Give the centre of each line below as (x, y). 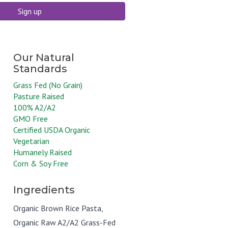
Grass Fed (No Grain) (48, 85)
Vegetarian (31, 141)
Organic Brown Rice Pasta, (58, 208)
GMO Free (31, 119)
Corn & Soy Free (41, 163)
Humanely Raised (42, 152)
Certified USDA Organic (52, 130)
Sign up (30, 11)
